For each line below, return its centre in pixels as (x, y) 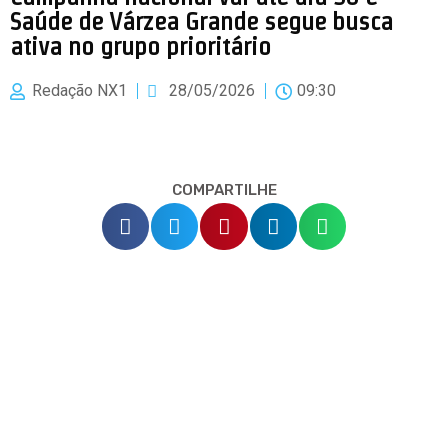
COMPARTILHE (224, 190)
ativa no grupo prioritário (140, 46)
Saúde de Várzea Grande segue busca (201, 21)
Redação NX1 (79, 90)
